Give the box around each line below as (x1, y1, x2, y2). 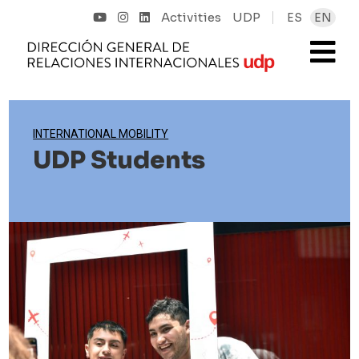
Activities (160, 10, 221, 25)
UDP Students (33, 145, 206, 175)
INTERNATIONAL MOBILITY (33, 127, 169, 140)
